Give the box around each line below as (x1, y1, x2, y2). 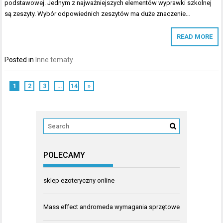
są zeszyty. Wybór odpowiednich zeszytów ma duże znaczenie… (4, 10, 191, 18)
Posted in (4, 56, 36, 64)
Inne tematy (35, 56, 74, 64)
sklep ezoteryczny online (43, 177, 114, 185)
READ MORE (176, 33, 213, 41)
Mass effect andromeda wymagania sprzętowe (43, 203, 180, 211)
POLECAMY (43, 150, 85, 160)
